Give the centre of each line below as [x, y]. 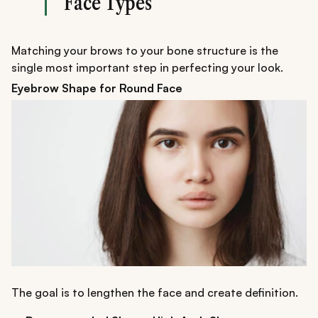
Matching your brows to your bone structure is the [145, 50]
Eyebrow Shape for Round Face [97, 88]
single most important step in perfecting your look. [147, 67]
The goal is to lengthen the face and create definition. [155, 293]
